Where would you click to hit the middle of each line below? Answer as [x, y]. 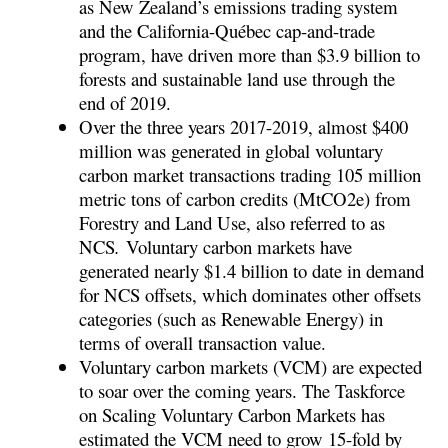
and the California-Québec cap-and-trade [227, 30]
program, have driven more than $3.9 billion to [250, 54]
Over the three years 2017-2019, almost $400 [244, 126]
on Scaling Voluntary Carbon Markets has [232, 414]
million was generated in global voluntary [231, 150]
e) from [384, 198]
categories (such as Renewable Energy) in [231, 318]
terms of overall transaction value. [206, 342]
